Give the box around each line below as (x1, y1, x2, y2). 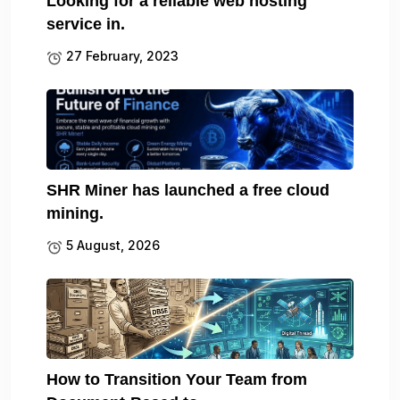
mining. (46, 204, 104, 223)
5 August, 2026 (62, 237, 160, 254)
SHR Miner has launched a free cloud (46, 181, 329, 200)
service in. (46, 15, 125, 34)
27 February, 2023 (62, 48, 179, 64)
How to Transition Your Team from (46, 371, 307, 389)
